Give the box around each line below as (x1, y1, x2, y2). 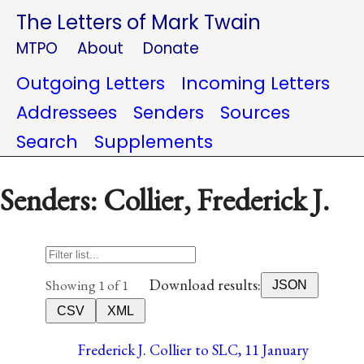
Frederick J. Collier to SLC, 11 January (78, 339, 309, 360)
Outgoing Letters (16, 71, 165, 95)
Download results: (149, 275, 262, 296)
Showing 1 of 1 (45, 275, 128, 294)
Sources (220, 101, 290, 124)
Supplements (94, 130, 213, 154)
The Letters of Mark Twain (16, 9, 261, 36)
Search (16, 130, 78, 154)
